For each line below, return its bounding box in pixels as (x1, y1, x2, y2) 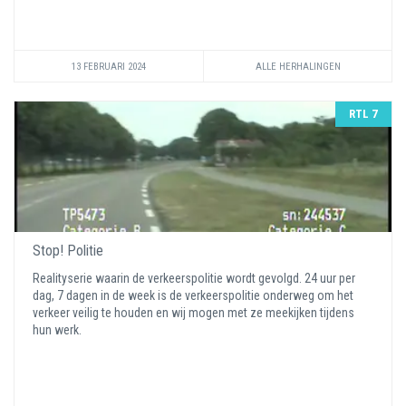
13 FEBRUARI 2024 (72, 60, 146, 72)
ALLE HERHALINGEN (255, 60, 341, 72)
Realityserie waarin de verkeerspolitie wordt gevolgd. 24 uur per (33, 270, 355, 285)
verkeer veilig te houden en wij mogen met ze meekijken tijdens (33, 304, 354, 320)
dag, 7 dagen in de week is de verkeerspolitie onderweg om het (33, 287, 353, 303)
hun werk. (33, 322, 84, 337)
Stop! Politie (33, 241, 103, 259)
